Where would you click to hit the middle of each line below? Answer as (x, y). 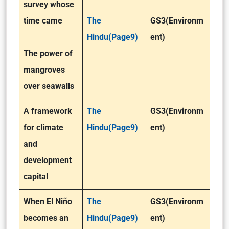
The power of (48, 53)
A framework (48, 111)
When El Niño (48, 202)
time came (43, 21)
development (48, 160)
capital (36, 177)
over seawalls (49, 86)
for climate (43, 128)
